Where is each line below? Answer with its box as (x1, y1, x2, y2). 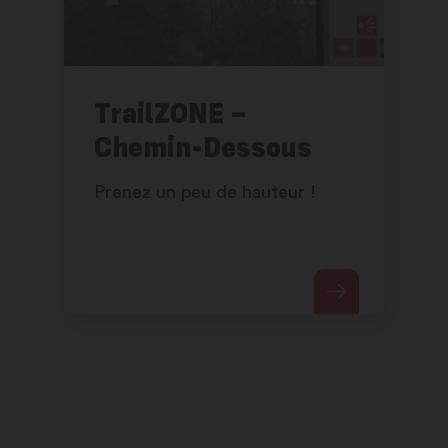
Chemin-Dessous (94, 129, 312, 165)
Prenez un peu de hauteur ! (94, 183, 316, 202)
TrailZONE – (94, 95, 247, 131)
